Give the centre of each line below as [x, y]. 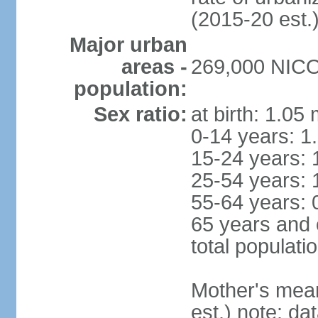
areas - [154, 67]
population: [130, 89]
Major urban [128, 45]
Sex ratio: [140, 114]
